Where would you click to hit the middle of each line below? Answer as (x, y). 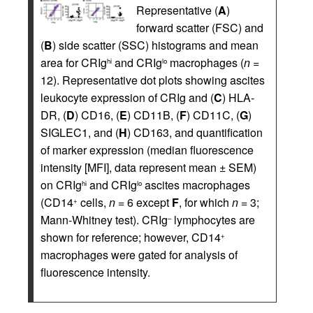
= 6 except (144, 202)
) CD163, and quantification (195, 132)
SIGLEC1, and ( (80, 132)
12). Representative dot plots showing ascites (153, 80)
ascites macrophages (196, 185)
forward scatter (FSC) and (200, 28)
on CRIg (61, 185)
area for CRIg (74, 63)
